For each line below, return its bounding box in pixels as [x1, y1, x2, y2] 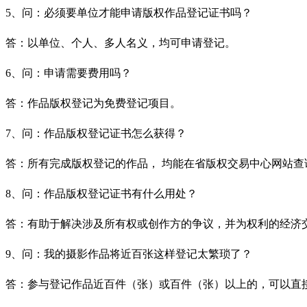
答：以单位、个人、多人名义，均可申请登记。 [5, 36, 236, 49]
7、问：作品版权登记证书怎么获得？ [5, 127, 186, 139]
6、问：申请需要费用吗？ [5, 66, 132, 79]
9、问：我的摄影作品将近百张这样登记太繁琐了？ [5, 247, 252, 260]
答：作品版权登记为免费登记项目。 [5, 97, 181, 109]
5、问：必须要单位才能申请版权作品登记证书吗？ [5, 6, 252, 19]
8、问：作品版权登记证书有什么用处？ [5, 187, 197, 199]
